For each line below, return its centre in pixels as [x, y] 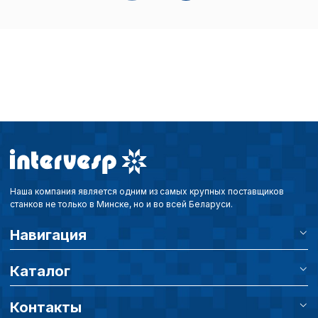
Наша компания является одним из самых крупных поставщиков [147, 192]
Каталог [40, 272]
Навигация [48, 235]
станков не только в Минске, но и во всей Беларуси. [121, 204]
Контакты [46, 308]
